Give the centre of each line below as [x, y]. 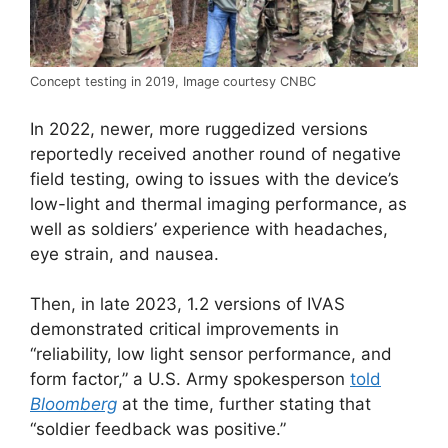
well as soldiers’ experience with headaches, [209, 228]
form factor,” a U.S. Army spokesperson [190, 379]
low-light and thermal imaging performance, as [218, 203]
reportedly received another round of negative [215, 153]
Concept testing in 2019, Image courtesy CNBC [173, 82]
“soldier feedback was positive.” [158, 429]
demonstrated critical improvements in [184, 329]
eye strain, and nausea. [124, 253]
